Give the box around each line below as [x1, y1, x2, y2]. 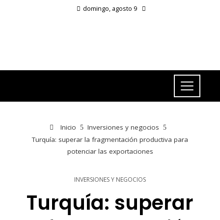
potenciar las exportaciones [67, 147, 153, 156]
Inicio [58, 123, 76, 132]
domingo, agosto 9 [83, 4, 137, 13]
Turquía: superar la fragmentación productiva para [32, 135, 188, 144]
